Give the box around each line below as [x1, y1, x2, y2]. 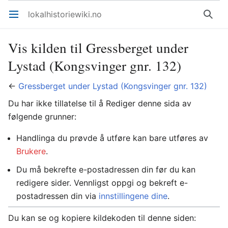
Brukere [16, 146, 46, 156]
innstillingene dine [99, 191, 167, 201]
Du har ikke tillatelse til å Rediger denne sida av [8, 98, 191, 108]
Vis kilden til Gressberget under [8, 38, 188, 57]
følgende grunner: [8, 111, 76, 122]
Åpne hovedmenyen [15, 14, 21, 24]
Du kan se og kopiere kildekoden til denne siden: [8, 213, 196, 223]
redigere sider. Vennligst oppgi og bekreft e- [16, 178, 188, 188]
